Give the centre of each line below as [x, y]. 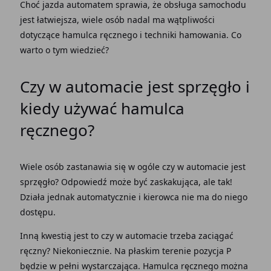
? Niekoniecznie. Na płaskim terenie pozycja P [139, 251]
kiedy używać [68, 108]
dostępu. [38, 212]
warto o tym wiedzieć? [64, 50]
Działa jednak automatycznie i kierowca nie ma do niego [133, 197]
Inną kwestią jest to [59, 236]
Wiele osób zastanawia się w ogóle [90, 167]
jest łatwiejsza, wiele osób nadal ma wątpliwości [117, 20]
